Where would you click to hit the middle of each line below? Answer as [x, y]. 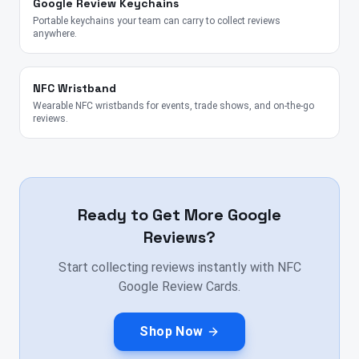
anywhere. [55, 34]
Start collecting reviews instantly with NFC [179, 268]
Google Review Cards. [179, 287]
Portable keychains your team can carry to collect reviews [157, 21]
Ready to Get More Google [179, 215]
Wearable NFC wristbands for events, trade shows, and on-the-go [173, 106]
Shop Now [171, 332]
